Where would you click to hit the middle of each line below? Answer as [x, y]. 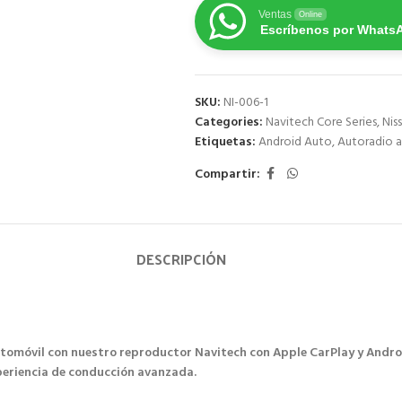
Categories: [228, 122]
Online [310, 14]
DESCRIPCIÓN [181, 259]
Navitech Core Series [321, 122]
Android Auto [295, 142]
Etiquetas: [225, 142]
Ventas [275, 14]
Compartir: [227, 174]
